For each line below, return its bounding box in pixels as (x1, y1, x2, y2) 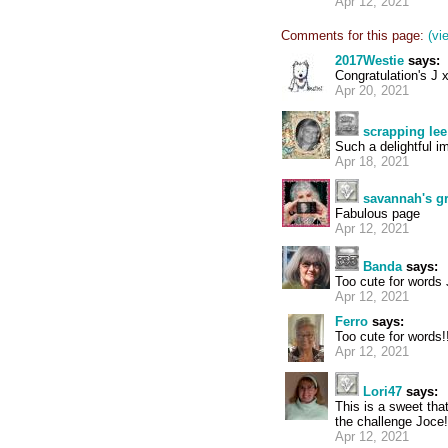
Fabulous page (335, 206, 420, 221)
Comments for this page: (281, 28, 424, 43)
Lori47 (363, 384, 402, 399)
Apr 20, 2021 (335, 83, 409, 98)
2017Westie (335, 53, 404, 68)
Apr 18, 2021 (335, 154, 409, 169)
